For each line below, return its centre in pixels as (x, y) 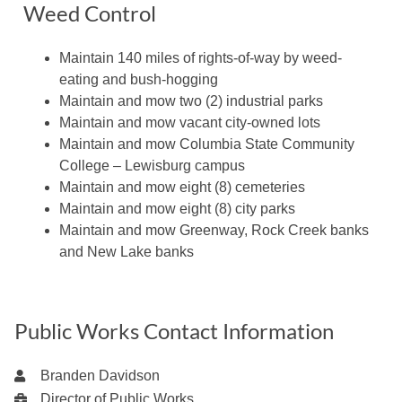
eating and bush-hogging (139, 80)
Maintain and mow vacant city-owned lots (190, 123)
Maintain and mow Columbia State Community (207, 144)
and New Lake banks (127, 252)
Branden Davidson (100, 376)
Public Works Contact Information (174, 331)
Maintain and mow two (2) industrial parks (191, 101)
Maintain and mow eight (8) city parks (177, 209)
